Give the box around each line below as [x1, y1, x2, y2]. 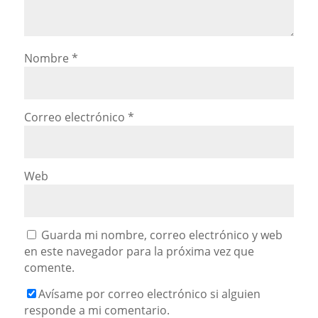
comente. [23, 260, 75, 276]
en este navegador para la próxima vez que [23, 243, 254, 260]
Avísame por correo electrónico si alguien [38, 286, 261, 302]
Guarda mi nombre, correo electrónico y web [40, 227, 283, 243]
